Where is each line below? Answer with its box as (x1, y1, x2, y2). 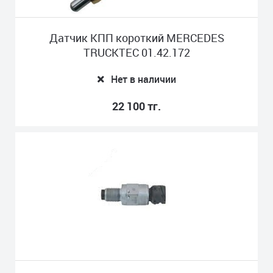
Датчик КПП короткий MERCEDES (49, 30, 224, 45)
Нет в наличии (111, 73, 176, 86)
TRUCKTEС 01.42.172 (83, 45, 190, 60)
